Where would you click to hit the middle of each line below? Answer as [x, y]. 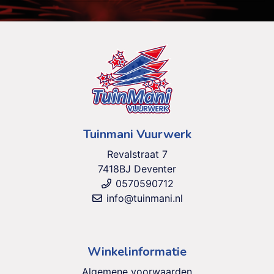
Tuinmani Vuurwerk [137, 135]
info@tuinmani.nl [143, 198]
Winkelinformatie [137, 252]
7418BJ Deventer [137, 169]
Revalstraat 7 [137, 154]
